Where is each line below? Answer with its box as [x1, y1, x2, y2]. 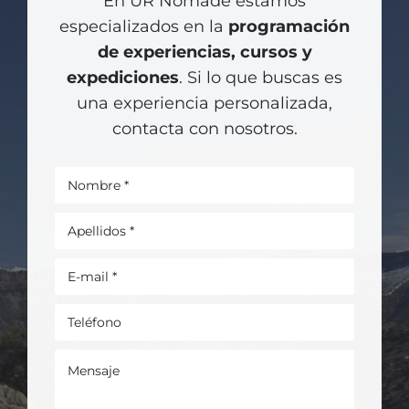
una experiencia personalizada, [77, 93, 332, 114]
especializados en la [59, 16, 228, 37]
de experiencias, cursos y [97, 42, 312, 63]
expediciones [67, 68, 179, 89]
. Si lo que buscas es [179, 68, 342, 89]
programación [228, 16, 350, 37]
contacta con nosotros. [111, 119, 298, 140]
